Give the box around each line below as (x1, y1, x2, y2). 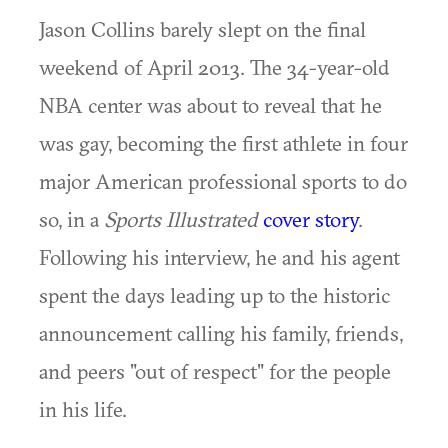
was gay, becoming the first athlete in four (39, 130, 408, 156)
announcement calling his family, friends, (39, 320, 403, 346)
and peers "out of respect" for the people (39, 358, 391, 384)
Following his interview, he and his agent (39, 244, 400, 270)
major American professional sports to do (39, 168, 407, 194)
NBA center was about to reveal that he (39, 92, 382, 118)
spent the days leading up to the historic (39, 282, 390, 308)
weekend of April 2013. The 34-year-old (39, 54, 390, 80)
